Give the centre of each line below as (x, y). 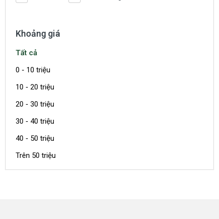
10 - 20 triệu (35, 87)
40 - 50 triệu (35, 138)
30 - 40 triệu (35, 121)
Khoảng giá (38, 33)
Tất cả (26, 53)
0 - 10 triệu (33, 70)
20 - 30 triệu (35, 104)
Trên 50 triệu (36, 155)
